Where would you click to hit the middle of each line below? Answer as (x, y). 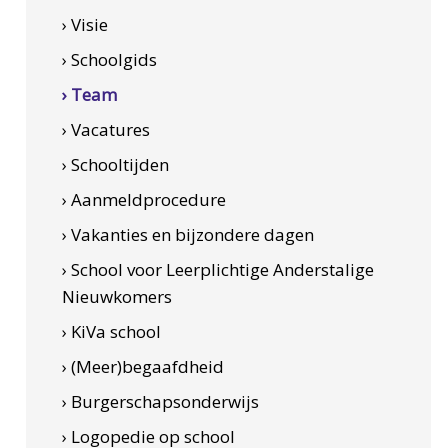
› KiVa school (111, 331)
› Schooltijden (115, 164)
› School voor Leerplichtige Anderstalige (217, 269)
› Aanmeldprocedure (143, 199)
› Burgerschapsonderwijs (160, 401)
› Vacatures (105, 129)
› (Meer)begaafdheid (142, 366)
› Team (89, 94)
